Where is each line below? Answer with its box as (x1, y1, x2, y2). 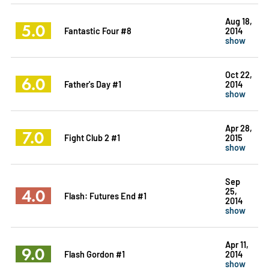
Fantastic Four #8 (64, 24, 131, 36)
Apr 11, (225, 238, 249, 250)
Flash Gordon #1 (64, 247, 125, 259)
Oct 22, (225, 68, 252, 80)
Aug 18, (225, 14, 252, 26)
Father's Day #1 (64, 77, 121, 89)
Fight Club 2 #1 (64, 131, 120, 143)
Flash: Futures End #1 (64, 189, 147, 201)
